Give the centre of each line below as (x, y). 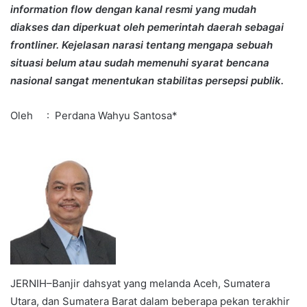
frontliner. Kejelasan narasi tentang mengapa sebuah (142, 45)
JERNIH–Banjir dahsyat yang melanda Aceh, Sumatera (140, 284)
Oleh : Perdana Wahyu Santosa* (94, 116)
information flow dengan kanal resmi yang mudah (133, 10)
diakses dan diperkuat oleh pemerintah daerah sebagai (147, 27)
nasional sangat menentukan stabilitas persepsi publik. (147, 81)
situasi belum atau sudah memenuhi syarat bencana (140, 63)
